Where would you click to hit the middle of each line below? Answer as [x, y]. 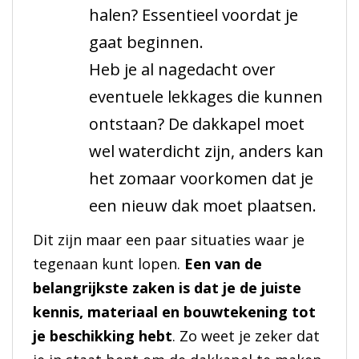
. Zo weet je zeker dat [246, 336]
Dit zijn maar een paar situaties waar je [169, 240]
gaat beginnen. [146, 42]
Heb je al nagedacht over [182, 70]
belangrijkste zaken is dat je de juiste [167, 288]
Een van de [223, 264]
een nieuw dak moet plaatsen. [202, 206]
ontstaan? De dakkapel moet [196, 124]
